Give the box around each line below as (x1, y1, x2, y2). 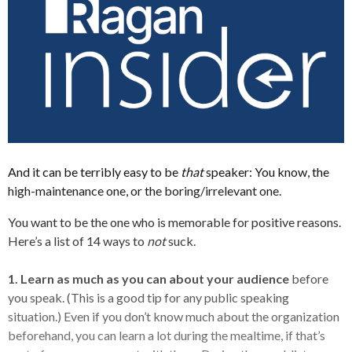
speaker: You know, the (203, 163, 329, 179)
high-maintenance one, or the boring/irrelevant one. (8, 182, 281, 198)
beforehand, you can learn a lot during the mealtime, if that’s (8, 327, 325, 343)
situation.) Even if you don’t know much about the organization (8, 308, 339, 324)
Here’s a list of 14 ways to (8, 233, 147, 248)
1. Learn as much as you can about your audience (8, 270, 289, 286)
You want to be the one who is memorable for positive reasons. (8, 214, 341, 229)
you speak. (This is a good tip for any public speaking (8, 289, 289, 305)
